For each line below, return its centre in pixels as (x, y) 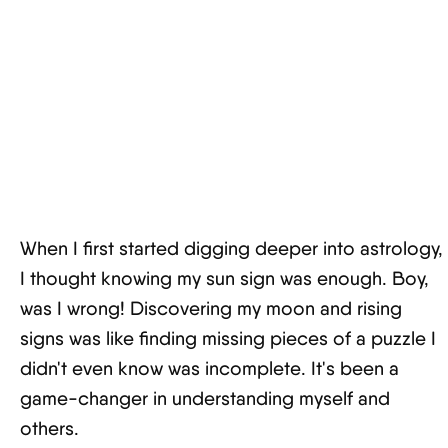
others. (49, 428)
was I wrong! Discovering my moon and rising (211, 308)
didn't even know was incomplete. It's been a (209, 368)
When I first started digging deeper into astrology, (231, 248)
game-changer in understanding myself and (205, 398)
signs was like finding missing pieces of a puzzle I (228, 338)
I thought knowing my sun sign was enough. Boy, (224, 278)
